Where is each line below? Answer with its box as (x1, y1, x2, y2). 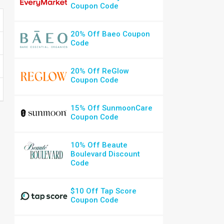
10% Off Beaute (70, 140, 128, 149)
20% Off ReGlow (70, 66, 129, 75)
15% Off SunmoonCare (70, 103, 153, 112)
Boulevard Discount (70, 149, 140, 158)
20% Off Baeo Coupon (70, 29, 150, 38)
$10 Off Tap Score (70, 186, 137, 195)
